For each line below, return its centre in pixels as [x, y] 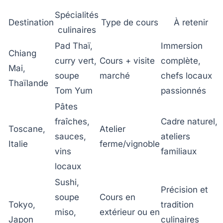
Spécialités [77, 15]
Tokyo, [22, 204]
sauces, [70, 136]
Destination [31, 22]
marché [115, 75]
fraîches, [72, 121]
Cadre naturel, [189, 121]
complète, [181, 60]
